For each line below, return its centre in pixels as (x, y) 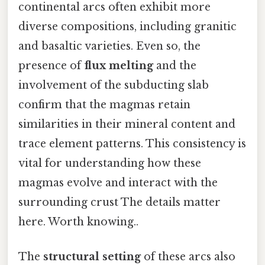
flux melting (119, 66)
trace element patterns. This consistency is (132, 144)
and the (175, 66)
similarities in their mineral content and (127, 125)
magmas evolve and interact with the (118, 183)
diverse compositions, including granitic (127, 27)
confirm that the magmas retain (104, 105)
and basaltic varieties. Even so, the (109, 46)
